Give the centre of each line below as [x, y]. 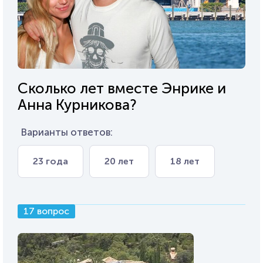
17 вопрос [46, 211]
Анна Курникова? [77, 105]
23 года [50, 161]
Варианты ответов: [67, 132]
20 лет [119, 161]
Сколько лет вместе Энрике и [122, 89]
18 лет [185, 161]
